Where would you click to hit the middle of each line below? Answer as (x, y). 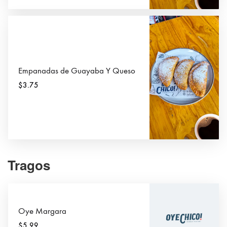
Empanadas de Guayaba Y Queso (77, 71)
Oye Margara (42, 212)
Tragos (29, 165)
